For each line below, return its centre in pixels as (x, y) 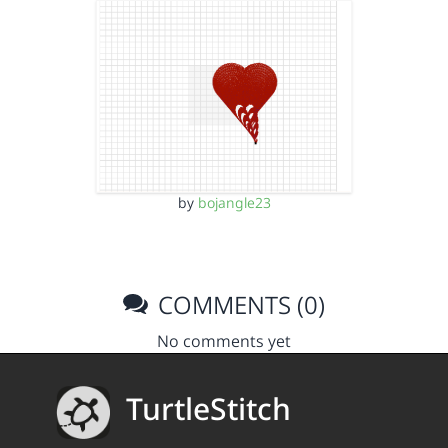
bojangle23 (234, 202)
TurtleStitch (208, 409)
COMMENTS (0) (239, 304)
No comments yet (224, 340)
